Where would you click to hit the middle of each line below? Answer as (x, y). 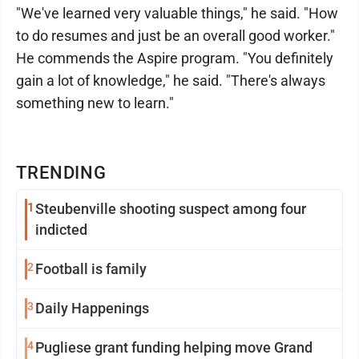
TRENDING (62, 173)
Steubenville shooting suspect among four (171, 209)
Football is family (91, 269)
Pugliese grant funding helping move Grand (174, 347)
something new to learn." (95, 103)
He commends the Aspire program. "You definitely (175, 58)
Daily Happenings (92, 308)
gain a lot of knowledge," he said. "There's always (171, 81)
